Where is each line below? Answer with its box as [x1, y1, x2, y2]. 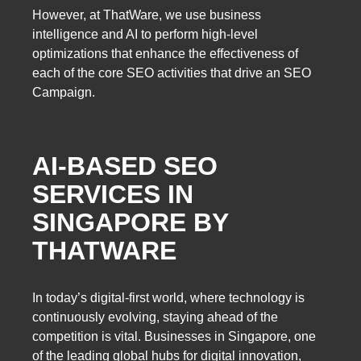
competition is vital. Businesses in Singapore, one [32, 330, 316, 344]
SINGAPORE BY [32, 207, 228, 237]
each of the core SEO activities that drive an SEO [32, 66, 311, 81]
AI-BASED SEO [32, 151, 218, 180]
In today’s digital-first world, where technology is [32, 291, 305, 305]
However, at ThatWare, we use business [32, 8, 261, 23]
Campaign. [32, 85, 95, 100]
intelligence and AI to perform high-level [32, 27, 258, 42]
